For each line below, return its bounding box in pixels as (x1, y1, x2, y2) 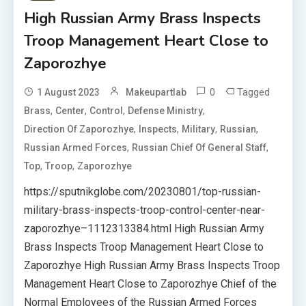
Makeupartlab (126, 87, 187, 98)
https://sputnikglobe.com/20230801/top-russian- (24, 185, 262, 198)
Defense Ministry (128, 105, 204, 116)
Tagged (237, 86, 270, 98)
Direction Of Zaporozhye (24, 124, 135, 135)
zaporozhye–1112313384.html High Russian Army (24, 222, 265, 235)
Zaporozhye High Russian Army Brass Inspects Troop (24, 259, 281, 272)
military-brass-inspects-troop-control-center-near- (24, 204, 266, 217)
